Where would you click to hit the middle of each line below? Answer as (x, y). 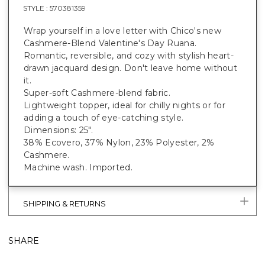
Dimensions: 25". (58, 130)
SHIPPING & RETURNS (64, 203)
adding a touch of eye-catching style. (104, 117)
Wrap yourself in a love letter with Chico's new (123, 30)
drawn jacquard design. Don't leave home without (131, 68)
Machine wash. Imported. (78, 167)
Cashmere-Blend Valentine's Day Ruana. (110, 43)
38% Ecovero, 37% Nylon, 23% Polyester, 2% (119, 142)
